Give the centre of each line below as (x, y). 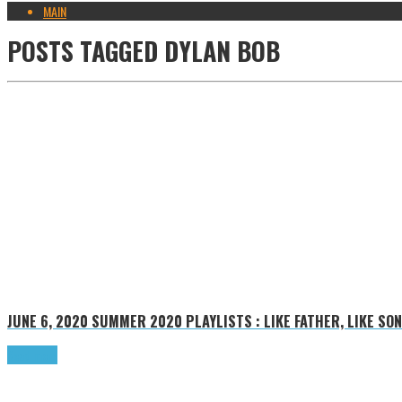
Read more (32, 355)
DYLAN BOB (219, 50)
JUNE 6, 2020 (48, 320)
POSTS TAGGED (83, 50)
